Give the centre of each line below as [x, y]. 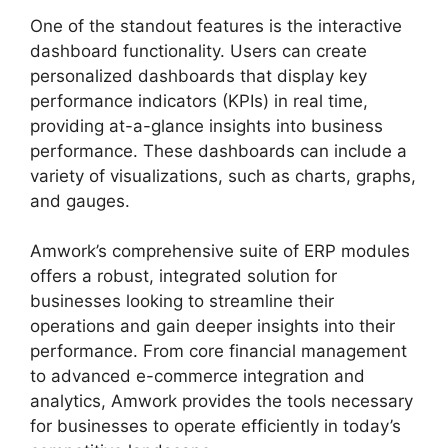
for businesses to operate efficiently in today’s [215, 426]
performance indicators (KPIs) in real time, [199, 100]
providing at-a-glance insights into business [206, 125]
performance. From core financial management [218, 351]
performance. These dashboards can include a [218, 150]
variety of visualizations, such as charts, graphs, [223, 175]
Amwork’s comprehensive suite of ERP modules [220, 251]
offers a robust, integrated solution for [183, 276]
